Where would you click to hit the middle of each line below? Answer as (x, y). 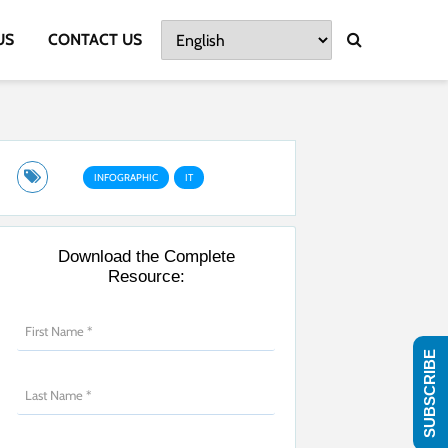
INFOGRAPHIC (126, 177)
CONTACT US (95, 39)
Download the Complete (146, 256)
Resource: (146, 276)
